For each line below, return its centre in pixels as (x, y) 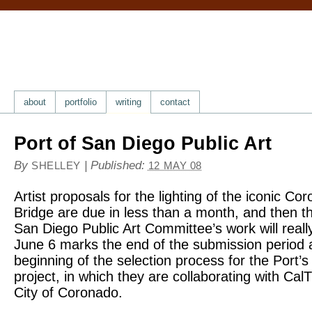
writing (128, 102)
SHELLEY (56, 166)
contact (175, 102)
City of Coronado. (68, 292)
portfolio (81, 102)
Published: (119, 165)
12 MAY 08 (175, 166)
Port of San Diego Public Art (143, 143)
